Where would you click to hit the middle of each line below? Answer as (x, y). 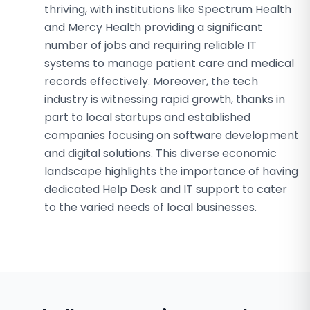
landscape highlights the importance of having (171, 171)
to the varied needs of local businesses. (151, 207)
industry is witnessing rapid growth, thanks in (165, 99)
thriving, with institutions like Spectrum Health (168, 9)
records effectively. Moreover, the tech (151, 81)
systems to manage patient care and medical (169, 63)
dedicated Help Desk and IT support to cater (166, 189)
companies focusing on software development (172, 135)
